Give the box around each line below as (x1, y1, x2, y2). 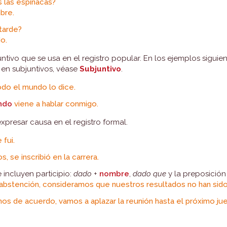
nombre (99, 169, 130, 178)
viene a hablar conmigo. (12, 99, 99, 108)
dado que (133, 169, 167, 178)
